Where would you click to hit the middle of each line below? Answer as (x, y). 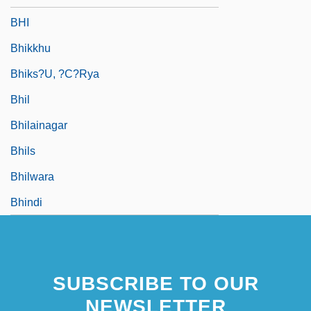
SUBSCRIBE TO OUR (155, 283)
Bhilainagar (39, 125)
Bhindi (26, 202)
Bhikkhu (31, 48)
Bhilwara (32, 176)
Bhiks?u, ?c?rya (55, 74)
